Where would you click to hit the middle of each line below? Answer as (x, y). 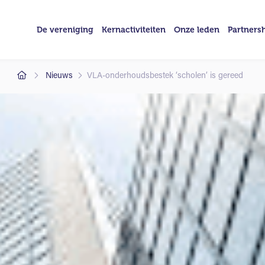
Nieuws (59, 76)
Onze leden (197, 30)
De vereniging (65, 30)
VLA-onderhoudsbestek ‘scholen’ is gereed (165, 76)
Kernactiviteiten (134, 30)
